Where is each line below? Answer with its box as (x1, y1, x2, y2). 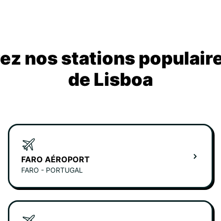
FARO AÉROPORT (21, 154, 90, 165)
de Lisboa (68, 69, 153, 91)
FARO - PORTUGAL (21, 166, 83, 175)
